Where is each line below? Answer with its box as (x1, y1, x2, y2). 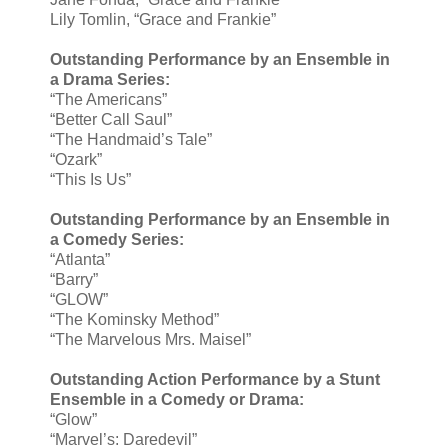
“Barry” (50, 271, 98, 289)
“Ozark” (50, 151, 102, 169)
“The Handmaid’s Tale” (50, 131, 212, 149)
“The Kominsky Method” (50, 311, 219, 329)
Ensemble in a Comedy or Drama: (50, 391, 304, 409)
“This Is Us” (50, 171, 131, 189)
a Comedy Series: (50, 231, 184, 249)
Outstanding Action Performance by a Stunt (50, 371, 380, 389)
